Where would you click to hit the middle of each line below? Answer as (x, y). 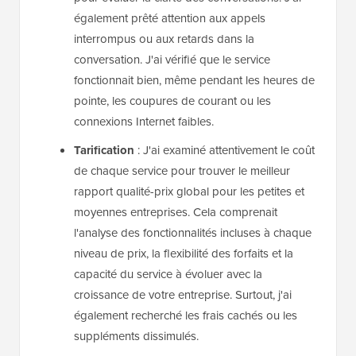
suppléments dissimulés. (136, 337)
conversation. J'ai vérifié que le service (172, 60)
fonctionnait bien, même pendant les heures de (194, 81)
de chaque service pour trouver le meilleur (182, 171)
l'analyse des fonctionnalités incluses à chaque (193, 233)
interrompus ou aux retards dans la (164, 39)
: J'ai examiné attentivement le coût (224, 151)
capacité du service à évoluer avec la (168, 275)
